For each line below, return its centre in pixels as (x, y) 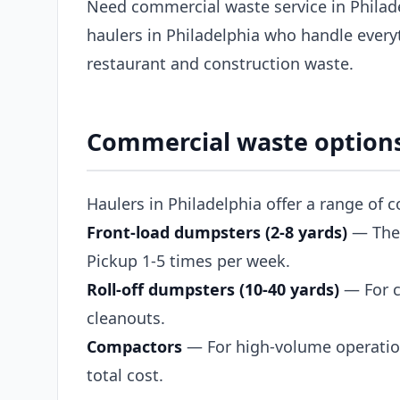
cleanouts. (126, 317)
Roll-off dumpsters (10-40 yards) (213, 289)
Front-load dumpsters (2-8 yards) (217, 232)
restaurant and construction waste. (220, 63)
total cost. (125, 375)
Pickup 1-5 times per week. (188, 260)
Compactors (134, 346)
